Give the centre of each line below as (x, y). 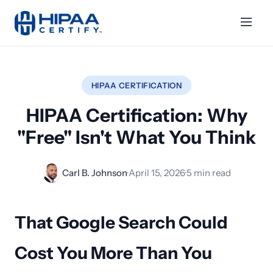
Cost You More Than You (113, 253)
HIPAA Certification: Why (136, 115)
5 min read (208, 173)
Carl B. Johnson (94, 173)
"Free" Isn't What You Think (136, 137)
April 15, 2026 (157, 173)
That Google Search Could (121, 222)
